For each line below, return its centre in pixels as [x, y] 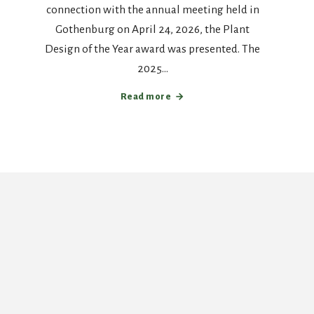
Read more [146, 97]
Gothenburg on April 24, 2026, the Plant [153, 29]
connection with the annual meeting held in [152, 10]
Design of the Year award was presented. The [153, 49]
